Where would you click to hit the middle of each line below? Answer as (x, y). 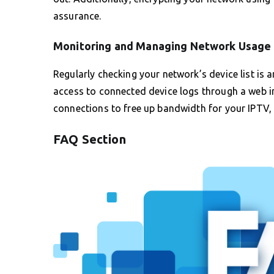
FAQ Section (90, 139)
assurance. (77, 16)
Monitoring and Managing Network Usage (162, 46)
